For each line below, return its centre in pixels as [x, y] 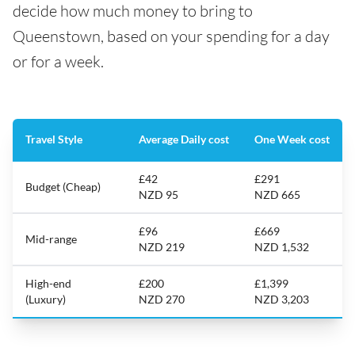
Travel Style [54, 139]
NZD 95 [158, 195]
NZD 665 [277, 195]
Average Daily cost [184, 139]
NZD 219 [162, 247]
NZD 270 [162, 299]
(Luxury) [46, 299]
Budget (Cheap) [63, 187]
